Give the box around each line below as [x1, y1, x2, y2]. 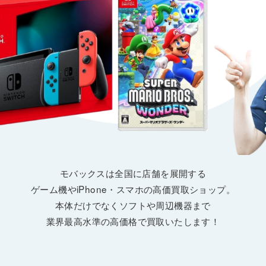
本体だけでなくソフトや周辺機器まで [55, 198, 211, 212]
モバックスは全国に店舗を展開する [59, 166, 207, 180]
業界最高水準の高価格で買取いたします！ [46, 214, 220, 228]
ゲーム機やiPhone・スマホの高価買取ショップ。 [31, 182, 235, 196]
